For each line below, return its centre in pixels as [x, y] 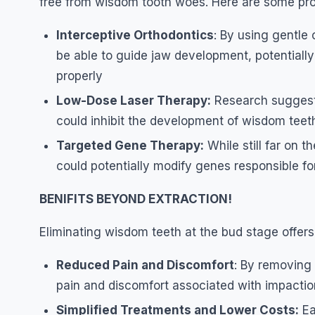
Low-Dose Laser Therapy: [134, 101]
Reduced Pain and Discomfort [145, 265]
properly [79, 76]
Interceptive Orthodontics [135, 36]
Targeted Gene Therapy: [130, 146]
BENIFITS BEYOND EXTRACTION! [136, 199]
